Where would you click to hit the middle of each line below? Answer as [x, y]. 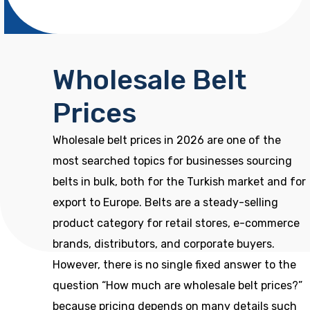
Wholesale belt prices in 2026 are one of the [167, 140]
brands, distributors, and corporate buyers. [164, 244]
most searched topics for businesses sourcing [172, 161]
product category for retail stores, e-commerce [176, 223]
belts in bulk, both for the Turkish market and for [179, 182]
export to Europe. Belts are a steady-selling [165, 202]
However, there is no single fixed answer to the [174, 265]
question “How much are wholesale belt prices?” [177, 285]
